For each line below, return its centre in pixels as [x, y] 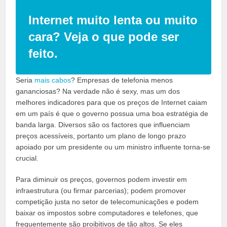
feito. [43, 54]
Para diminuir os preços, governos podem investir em [102, 180]
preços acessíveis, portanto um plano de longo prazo [101, 136]
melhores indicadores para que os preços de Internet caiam [112, 103]
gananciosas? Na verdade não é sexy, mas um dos [98, 91]
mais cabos [53, 80]
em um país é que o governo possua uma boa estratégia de [112, 114]
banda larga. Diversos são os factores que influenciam [103, 125]
